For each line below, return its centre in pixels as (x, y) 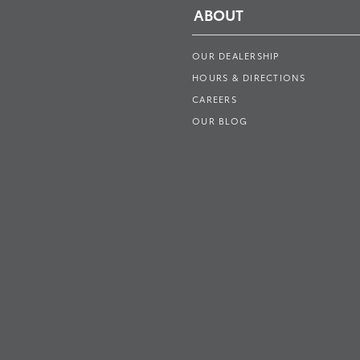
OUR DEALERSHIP (236, 55)
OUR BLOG (220, 121)
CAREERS (215, 99)
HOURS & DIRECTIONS (249, 77)
